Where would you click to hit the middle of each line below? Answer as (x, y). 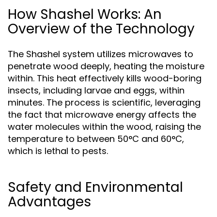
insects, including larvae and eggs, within (96, 90)
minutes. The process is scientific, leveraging (104, 102)
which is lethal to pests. (58, 151)
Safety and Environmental (95, 187)
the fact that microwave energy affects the (102, 115)
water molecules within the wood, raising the (104, 127)
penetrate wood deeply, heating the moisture (106, 66)
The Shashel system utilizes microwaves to (101, 54)
